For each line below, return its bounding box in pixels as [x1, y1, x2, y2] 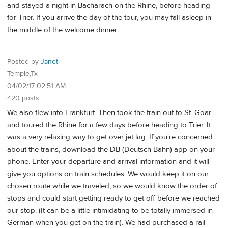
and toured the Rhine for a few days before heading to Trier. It [7, 120, 211, 130]
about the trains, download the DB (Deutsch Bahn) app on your [7, 144, 215, 154]
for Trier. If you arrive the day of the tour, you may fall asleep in [7, 13, 211, 23]
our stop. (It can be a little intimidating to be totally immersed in [7, 205, 213, 215]
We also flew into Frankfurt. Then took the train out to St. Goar [7, 107, 211, 118]
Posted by [7, 56, 41, 66]
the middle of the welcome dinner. [7, 25, 118, 35]
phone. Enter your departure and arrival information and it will [7, 156, 209, 166]
